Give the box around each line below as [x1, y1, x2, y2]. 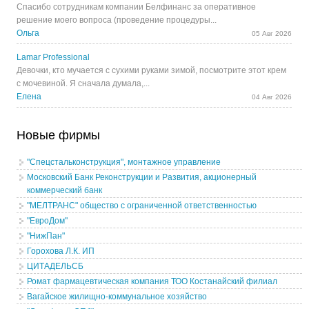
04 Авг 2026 [252, 93, 292, 101]
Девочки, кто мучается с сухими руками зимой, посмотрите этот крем [17, 66, 287, 76]
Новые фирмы [17, 128, 101, 143]
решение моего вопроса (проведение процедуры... [17, 15, 217, 26]
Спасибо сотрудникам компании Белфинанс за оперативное [17, 2, 257, 12]
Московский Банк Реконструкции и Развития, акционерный [27, 172, 257, 183]
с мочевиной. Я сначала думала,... [17, 79, 150, 89]
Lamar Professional [17, 52, 90, 63]
